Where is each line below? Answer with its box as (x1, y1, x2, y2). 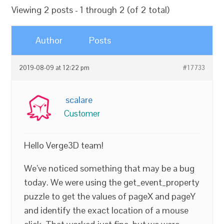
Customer (64, 108, 100, 119)
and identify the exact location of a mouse (24, 204, 189, 216)
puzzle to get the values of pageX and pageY (24, 190, 196, 202)
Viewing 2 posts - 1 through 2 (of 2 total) (11, 4, 170, 15)
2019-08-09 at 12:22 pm (19, 64, 90, 72)
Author (35, 34, 63, 46)
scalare (65, 94, 93, 105)
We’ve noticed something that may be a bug (24, 162, 195, 174)
